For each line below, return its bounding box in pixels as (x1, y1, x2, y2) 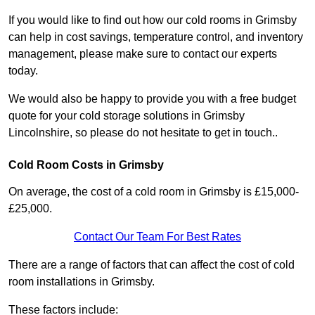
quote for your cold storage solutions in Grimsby (8, 110, 245, 122)
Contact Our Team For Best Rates (74, 231, 241, 243)
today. (8, 65, 38, 77)
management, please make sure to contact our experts (8, 48, 277, 60)
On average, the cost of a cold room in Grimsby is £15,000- (8, 186, 299, 198)
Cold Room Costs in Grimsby (8, 159, 164, 172)
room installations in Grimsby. (8, 276, 155, 288)
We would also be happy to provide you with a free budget (8, 93, 296, 105)
